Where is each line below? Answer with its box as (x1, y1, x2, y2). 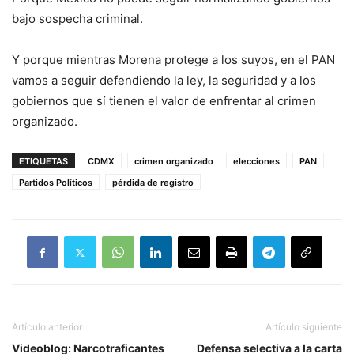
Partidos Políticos (19, 177, 92, 189)
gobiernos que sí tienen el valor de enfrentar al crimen (12, 93, 316, 109)
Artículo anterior (12, 321, 82, 333)
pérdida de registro (112, 177, 194, 189)
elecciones (233, 156, 280, 168)
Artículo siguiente (265, 321, 342, 333)
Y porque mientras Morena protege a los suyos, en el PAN (12, 52, 335, 68)
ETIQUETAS (19, 156, 68, 168)
